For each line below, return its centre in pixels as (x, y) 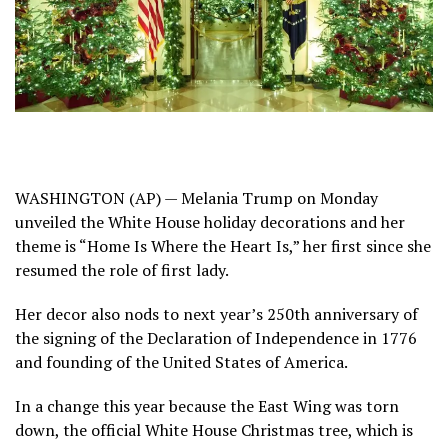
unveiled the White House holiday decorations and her (210, 221)
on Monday (335, 197)
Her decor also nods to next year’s (141, 313)
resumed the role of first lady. (122, 269)
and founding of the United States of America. (181, 361)
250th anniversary (333, 313)
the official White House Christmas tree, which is (238, 429)
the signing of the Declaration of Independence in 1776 (216, 337)
